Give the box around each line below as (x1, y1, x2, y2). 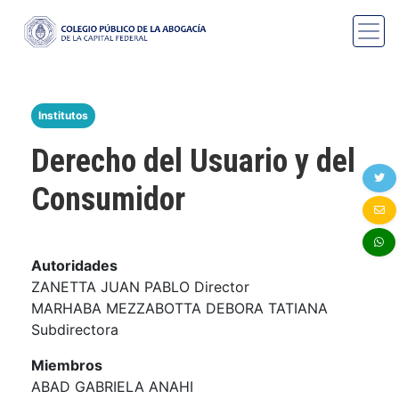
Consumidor (31, 180, 185, 218)
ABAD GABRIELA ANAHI (31, 377, 193, 395)
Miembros (31, 355, 102, 374)
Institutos (38, 108, 88, 122)
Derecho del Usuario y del (31, 142, 355, 180)
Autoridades (31, 256, 118, 274)
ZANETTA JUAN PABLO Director (31, 277, 249, 296)
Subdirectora (31, 320, 118, 338)
